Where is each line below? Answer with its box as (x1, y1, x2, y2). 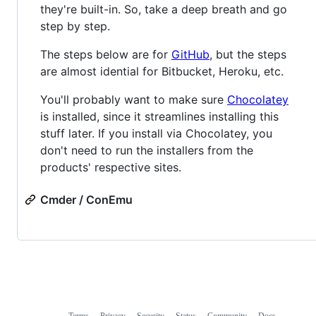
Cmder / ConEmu (40, 193, 133, 207)
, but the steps (209, 47, 286, 62)
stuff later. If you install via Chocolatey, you (40, 126, 272, 141)
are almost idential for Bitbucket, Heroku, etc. (40, 64, 284, 79)
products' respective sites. (40, 160, 181, 175)
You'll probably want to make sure (40, 92, 227, 107)
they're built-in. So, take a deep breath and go (40, 2, 287, 17)
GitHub (171, 47, 209, 62)
